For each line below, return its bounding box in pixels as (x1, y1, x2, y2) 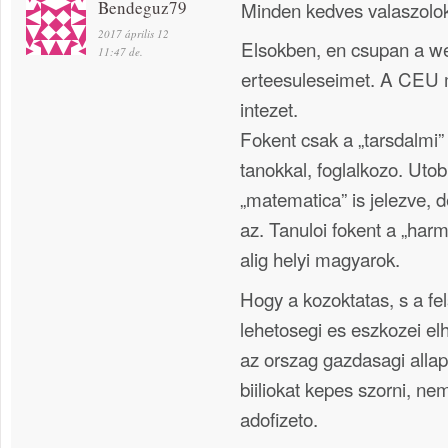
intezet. (240, 95, 298, 123)
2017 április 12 (98, 25, 169, 41)
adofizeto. (240, 404, 318, 432)
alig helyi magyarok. (240, 245, 400, 273)
